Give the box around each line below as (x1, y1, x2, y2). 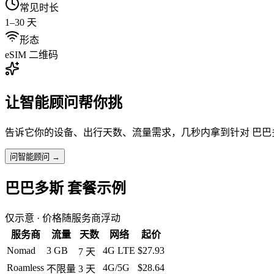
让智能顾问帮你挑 (5, 94, 122, 111)
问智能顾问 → (10, 152, 60, 161)
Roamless (7, 262, 44, 273)
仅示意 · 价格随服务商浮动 (5, 212, 120, 223)
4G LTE (103, 245, 135, 256)
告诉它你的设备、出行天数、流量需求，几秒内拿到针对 (5, 127, 252, 138)
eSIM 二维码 (5, 49, 58, 60)
